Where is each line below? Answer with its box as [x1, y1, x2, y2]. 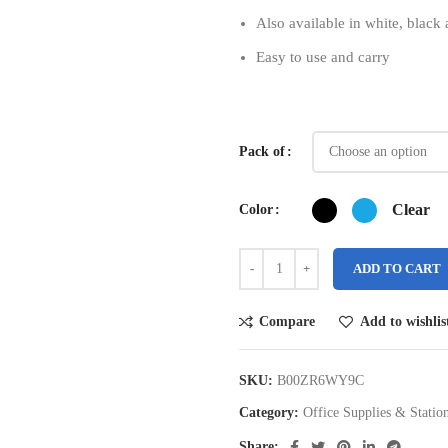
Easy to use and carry [256, 48, 390, 65]
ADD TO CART [353, 260, 441, 276]
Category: [239, 404, 299, 420]
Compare [259, 313, 316, 329]
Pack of [239, 143, 285, 159]
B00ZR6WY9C [277, 372, 364, 388]
